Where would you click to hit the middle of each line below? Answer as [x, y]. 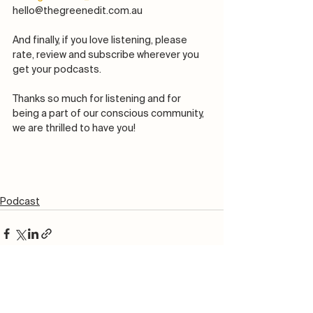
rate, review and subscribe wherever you [107, 56]
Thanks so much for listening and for [98, 100]
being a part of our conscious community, [109, 114]
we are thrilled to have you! [75, 129]
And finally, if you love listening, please [101, 41]
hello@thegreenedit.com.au [78, 12]
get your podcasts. [58, 70]
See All [208, 285]
